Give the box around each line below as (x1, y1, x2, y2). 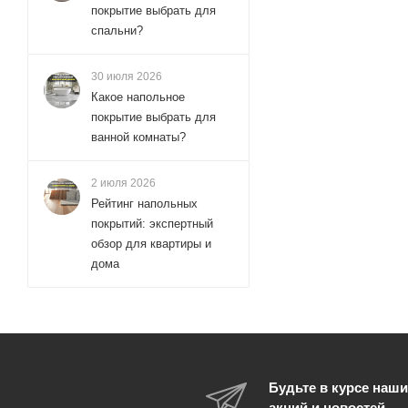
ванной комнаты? (91, 129, 186, 144)
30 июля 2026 (91, 69, 162, 83)
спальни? (91, 23, 143, 37)
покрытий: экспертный (91, 216, 213, 230)
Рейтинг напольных (91, 196, 198, 210)
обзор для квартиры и (91, 236, 211, 250)
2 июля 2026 (91, 176, 156, 189)
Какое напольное (91, 89, 185, 104)
